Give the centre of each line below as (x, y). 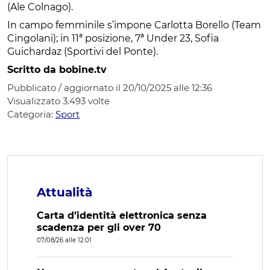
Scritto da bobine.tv (57, 69)
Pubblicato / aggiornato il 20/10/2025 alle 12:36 (110, 87)
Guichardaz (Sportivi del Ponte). (84, 51)
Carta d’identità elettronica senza (122, 215)
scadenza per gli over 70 (99, 227)
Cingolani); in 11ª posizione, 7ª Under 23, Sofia (113, 38)
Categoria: (31, 114)
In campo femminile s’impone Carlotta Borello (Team (134, 25)
